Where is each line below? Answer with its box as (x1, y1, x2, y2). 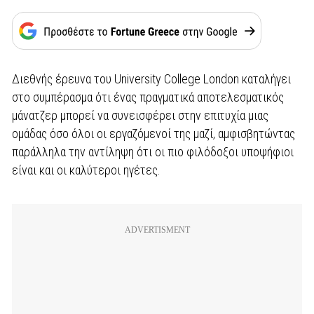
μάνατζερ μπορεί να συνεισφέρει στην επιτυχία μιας (12, 108, 268, 123)
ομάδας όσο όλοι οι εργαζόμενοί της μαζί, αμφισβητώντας (12, 126, 295, 142)
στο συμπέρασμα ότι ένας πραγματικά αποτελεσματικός (12, 90, 284, 105)
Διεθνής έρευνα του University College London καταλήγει (12, 71, 291, 87)
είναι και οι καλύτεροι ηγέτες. (12, 163, 161, 178)
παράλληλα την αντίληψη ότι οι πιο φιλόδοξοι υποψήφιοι (12, 144, 294, 160)
